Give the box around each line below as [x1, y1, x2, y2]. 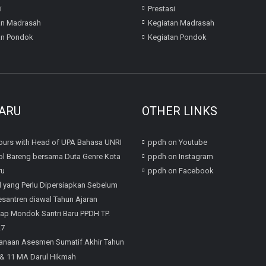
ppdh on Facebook [148, 166, 214, 176]
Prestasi [148, 4, 175, 13]
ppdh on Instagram [148, 152, 213, 161]
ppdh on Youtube [148, 138, 207, 147]
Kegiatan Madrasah [148, 18, 214, 27]
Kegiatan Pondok [148, 33, 207, 42]
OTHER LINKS [142, 104, 217, 118]
